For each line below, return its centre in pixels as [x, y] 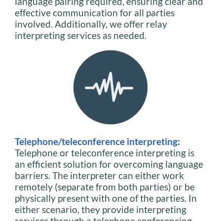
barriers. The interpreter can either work [99, 175]
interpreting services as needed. [81, 35]
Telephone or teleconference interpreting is [105, 152]
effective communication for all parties [95, 12]
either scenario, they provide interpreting [101, 209]
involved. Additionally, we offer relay [91, 24]
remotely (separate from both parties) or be [105, 186]
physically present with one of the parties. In [106, 198]
